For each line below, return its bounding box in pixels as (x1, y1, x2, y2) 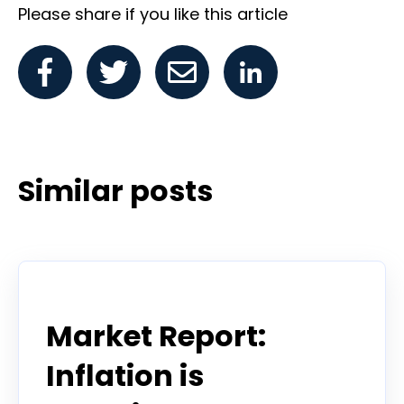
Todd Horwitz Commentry (46, 287, 225, 306)
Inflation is (46, 354, 204, 396)
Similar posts (18, 170, 213, 212)
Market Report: (46, 315, 266, 356)
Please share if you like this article (18, 2, 288, 25)
